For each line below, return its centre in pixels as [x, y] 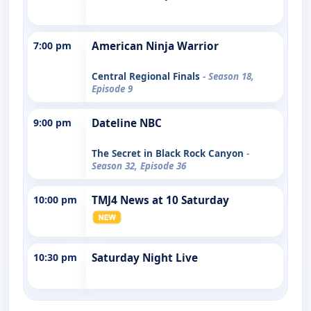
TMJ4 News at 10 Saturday [160, 200]
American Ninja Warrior [155, 46]
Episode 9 [112, 89]
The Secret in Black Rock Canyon [169, 153]
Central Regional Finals [147, 76]
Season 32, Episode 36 [139, 166]
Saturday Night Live [145, 258]
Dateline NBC [127, 123]
